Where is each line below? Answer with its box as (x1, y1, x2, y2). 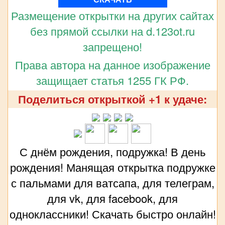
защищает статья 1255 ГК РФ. (36, 72, 189, 88)
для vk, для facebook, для (47, 190, 178, 206)
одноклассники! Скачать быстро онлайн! (9, 205, 216, 221)
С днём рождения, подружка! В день (20, 143, 205, 159)
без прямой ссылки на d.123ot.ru (30, 23, 195, 39)
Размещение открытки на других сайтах (11, 7, 214, 23)
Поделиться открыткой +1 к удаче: (18, 90, 207, 107)
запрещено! (83, 38, 142, 54)
